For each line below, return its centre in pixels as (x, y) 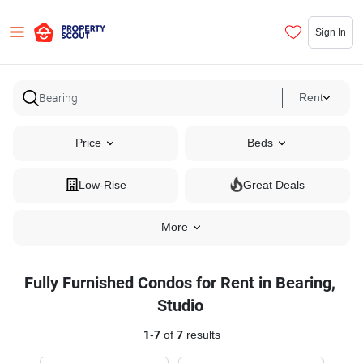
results (201, 335)
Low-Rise (102, 185)
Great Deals (274, 185)
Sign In (331, 32)
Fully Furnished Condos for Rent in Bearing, (180, 283)
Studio (180, 305)
